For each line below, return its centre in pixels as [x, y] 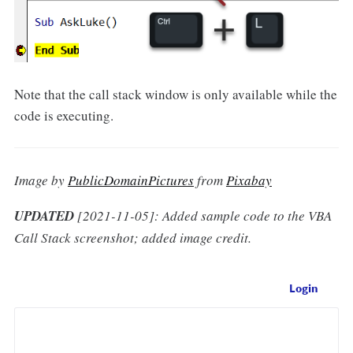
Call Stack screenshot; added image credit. [132, 238]
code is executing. [63, 116]
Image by [41, 180]
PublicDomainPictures [130, 180]
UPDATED [45, 216]
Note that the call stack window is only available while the [175, 95]
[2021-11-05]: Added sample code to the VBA [204, 216]
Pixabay [249, 180]
